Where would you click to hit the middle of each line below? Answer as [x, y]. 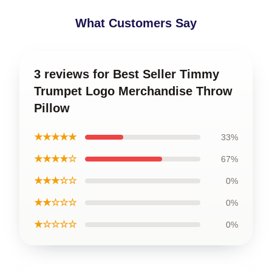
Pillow [52, 108]
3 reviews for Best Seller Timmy [127, 74]
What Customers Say [136, 23]
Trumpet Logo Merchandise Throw [133, 91]
